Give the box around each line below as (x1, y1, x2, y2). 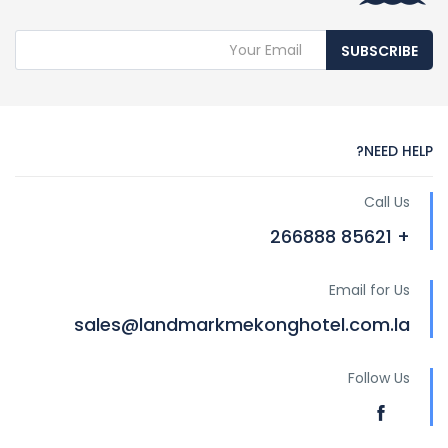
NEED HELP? (364, 141, 433, 162)
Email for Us (329, 280, 410, 301)
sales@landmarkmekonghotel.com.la (74, 312, 410, 338)
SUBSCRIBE (341, 41, 418, 62)
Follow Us (348, 368, 410, 389)
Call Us (364, 192, 410, 213)
